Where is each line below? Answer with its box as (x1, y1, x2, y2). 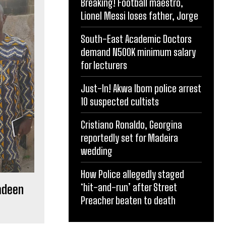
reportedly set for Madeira (81, 131, 178, 144)
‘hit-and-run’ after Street (81, 181, 177, 193)
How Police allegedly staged (81, 167, 184, 180)
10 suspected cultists (81, 95, 159, 107)
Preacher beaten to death (81, 194, 176, 206)
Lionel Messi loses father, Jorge (81, 9, 200, 22)
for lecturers (81, 59, 127, 71)
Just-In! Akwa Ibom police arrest (81, 82, 201, 94)
